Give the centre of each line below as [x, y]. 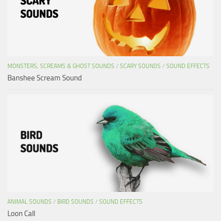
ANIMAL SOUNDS [30, 202]
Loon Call [21, 213]
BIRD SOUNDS [75, 202]
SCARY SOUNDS [140, 66]
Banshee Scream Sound [45, 78]
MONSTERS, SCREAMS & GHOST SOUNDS [61, 66]
